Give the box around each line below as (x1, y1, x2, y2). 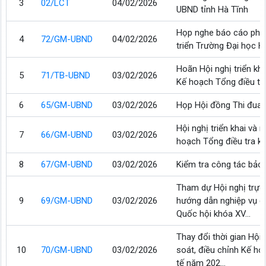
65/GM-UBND (41, 100, 93, 110)
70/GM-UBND (41, 245, 93, 255)
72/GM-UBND (41, 34, 93, 45)
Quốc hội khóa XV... (176, 208, 251, 219)
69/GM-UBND (41, 195, 93, 206)
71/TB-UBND (41, 70, 91, 81)
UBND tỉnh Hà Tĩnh (176, 4, 249, 15)
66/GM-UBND (41, 129, 93, 140)
